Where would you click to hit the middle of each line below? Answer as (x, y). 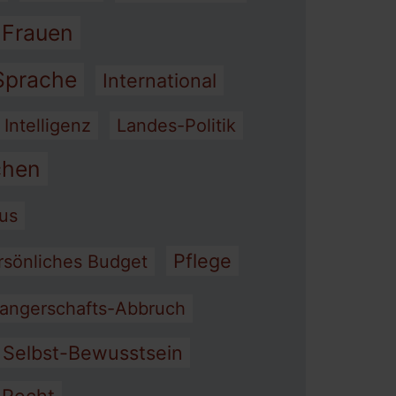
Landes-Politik (176, 126)
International (160, 80)
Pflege (202, 261)
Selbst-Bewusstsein (93, 353)
